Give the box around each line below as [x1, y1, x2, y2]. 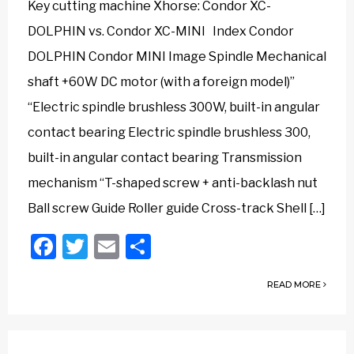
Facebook [56, 231, 169, 262]
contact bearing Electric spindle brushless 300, [28, 125, 311, 140]
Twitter [88, 231, 171, 262]
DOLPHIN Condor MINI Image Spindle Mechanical [28, 49, 326, 64]
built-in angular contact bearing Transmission [28, 150, 302, 165]
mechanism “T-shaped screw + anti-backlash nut [28, 175, 318, 190]
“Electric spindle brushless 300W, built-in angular [28, 100, 320, 115]
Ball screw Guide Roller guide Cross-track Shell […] [28, 201, 326, 216]
